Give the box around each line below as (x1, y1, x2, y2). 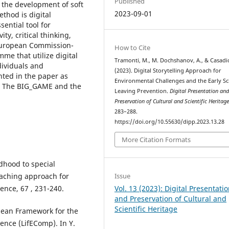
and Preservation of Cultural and (114, 194, 227, 204)
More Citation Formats (122, 135, 191, 145)
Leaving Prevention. (114, 87, 170, 95)
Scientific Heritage (114, 204, 178, 214)
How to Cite (114, 42, 151, 52)
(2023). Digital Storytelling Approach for (114, 66, 222, 74)
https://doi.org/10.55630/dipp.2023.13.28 (114, 118, 225, 125)
